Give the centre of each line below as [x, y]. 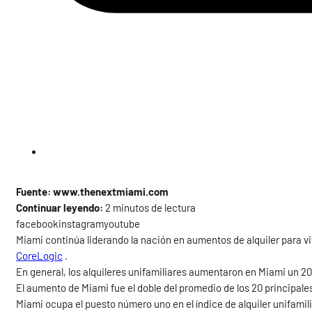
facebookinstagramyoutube [78, 224]
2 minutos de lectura [150, 208]
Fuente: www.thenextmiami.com [93, 192]
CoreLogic [40, 256]
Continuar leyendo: [60, 208]
